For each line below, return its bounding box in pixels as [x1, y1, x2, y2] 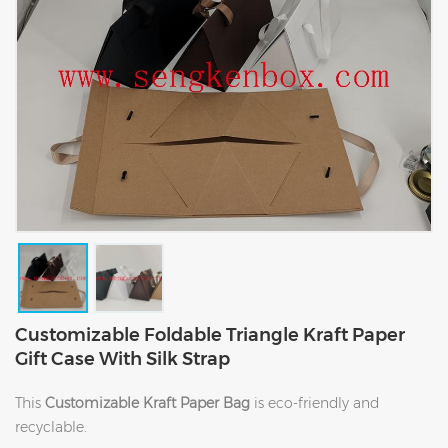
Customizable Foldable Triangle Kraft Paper [15, 323, 405, 346]
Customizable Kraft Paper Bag [45, 393, 254, 412]
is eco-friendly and [254, 393, 379, 412]
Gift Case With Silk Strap [15, 347, 230, 370]
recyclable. [15, 417, 87, 436]
